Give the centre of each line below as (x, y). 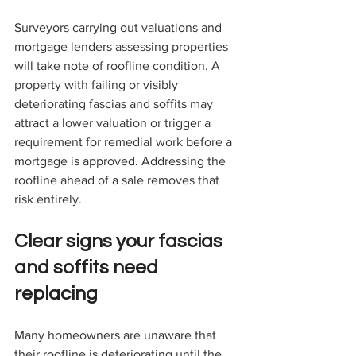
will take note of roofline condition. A (119, 66)
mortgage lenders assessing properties (123, 47)
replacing (56, 294)
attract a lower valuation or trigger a (114, 123)
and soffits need (88, 268)
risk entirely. (48, 199)
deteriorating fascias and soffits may (115, 104)
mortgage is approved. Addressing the (122, 161)
